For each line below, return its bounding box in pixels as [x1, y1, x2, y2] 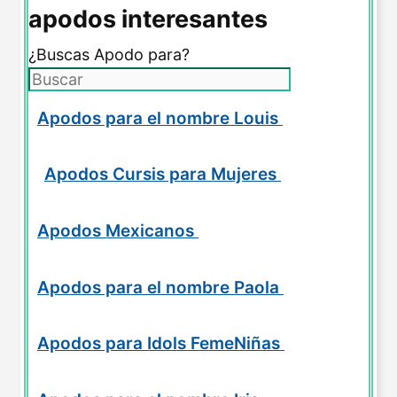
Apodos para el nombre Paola [37, 276, 284, 298]
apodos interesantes [28, 4, 268, 34]
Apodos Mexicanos [37, 220, 198, 241]
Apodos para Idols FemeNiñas [37, 333, 284, 354]
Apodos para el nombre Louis [37, 107, 283, 128]
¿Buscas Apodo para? [28, 44, 190, 64]
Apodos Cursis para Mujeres [44, 164, 281, 185]
